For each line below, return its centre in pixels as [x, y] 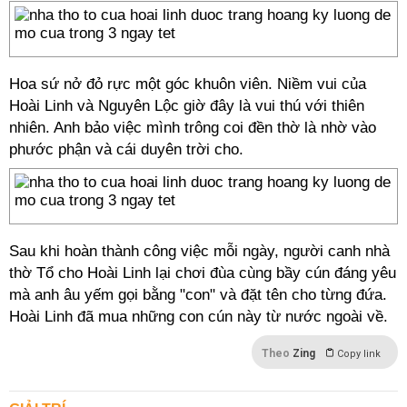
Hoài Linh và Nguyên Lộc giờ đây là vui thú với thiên [187, 106]
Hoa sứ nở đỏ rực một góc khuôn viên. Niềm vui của [188, 84]
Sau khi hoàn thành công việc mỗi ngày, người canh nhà [199, 251]
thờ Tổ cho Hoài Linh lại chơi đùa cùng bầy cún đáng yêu [203, 273]
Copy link [359, 354]
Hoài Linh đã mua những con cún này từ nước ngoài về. [199, 317]
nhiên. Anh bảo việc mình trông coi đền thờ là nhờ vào [193, 128]
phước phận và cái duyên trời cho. [126, 149]
